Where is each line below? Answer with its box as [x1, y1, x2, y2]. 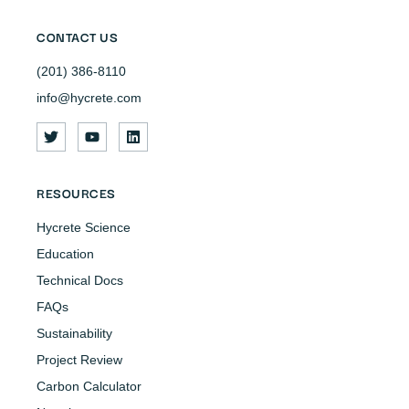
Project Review [37, 352, 122, 368]
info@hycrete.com [37, 90, 142, 106]
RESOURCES [37, 183, 116, 204]
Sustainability [37, 326, 112, 341]
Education [37, 246, 94, 262]
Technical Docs [37, 273, 123, 288]
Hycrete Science [37, 220, 131, 236]
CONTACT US [37, 26, 118, 47]
